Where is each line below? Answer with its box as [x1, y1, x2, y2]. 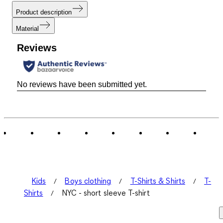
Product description [16, 8, 72, 16]
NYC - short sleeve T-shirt [62, 188, 150, 198]
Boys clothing [65, 176, 111, 186]
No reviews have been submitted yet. [17, 80, 147, 89]
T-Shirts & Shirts [130, 176, 185, 186]
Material [16, 24, 39, 32]
